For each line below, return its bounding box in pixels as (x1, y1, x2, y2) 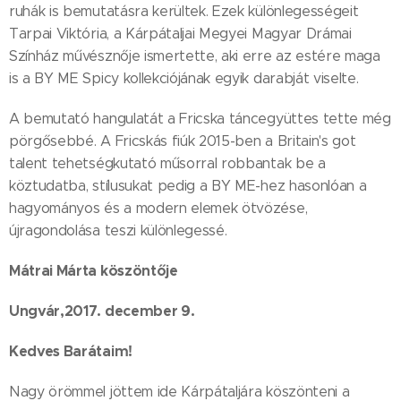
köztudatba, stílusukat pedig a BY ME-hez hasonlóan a (9, 177, 367, 194)
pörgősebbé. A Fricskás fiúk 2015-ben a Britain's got (9, 132, 356, 149)
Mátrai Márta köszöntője (9, 261, 178, 280)
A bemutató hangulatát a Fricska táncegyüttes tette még (9, 110, 391, 127)
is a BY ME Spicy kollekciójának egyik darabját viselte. (9, 70, 359, 87)
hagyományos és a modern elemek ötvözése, (9, 200, 308, 217)
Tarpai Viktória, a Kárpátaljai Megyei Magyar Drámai (9, 25, 352, 42)
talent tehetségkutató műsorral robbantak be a (9, 155, 326, 172)
